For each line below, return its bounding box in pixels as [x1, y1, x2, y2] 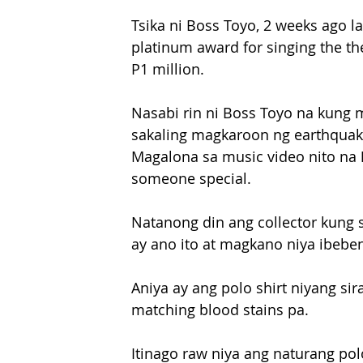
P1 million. [131, 59, 204, 79]
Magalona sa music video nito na [131, 147, 361, 166]
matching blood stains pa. [131, 300, 309, 319]
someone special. [131, 169, 251, 188]
